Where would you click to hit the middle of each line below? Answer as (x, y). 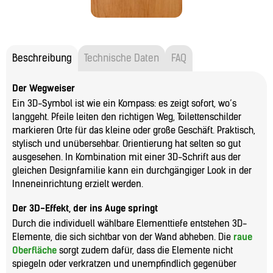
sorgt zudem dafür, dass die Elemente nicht (145, 250)
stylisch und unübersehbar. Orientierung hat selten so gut (126, 144)
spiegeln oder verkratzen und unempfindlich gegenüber (124, 264)
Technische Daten (122, 58)
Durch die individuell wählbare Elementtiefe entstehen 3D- (129, 223)
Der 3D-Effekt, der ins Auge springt (85, 208)
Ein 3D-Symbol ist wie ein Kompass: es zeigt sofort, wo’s (124, 103)
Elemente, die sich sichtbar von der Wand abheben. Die (123, 237)
